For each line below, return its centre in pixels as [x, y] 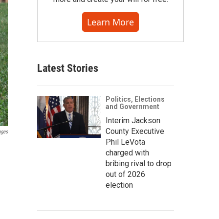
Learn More [110, 22]
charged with [127, 153]
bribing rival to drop [139, 164]
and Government [132, 107]
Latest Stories [68, 68]
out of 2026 [125, 174]
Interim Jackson [133, 120]
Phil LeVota [125, 142]
